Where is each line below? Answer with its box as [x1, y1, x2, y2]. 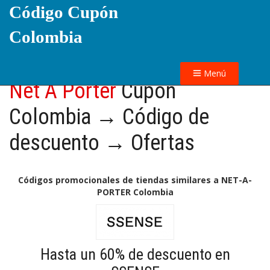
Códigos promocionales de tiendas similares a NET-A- [18, 174, 252, 186]
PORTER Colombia [96, 186, 174, 198]
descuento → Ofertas [9, 130, 195, 155]
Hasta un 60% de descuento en [40, 245, 230, 263]
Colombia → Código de [9, 104, 209, 130]
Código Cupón [9, 2, 118, 22]
